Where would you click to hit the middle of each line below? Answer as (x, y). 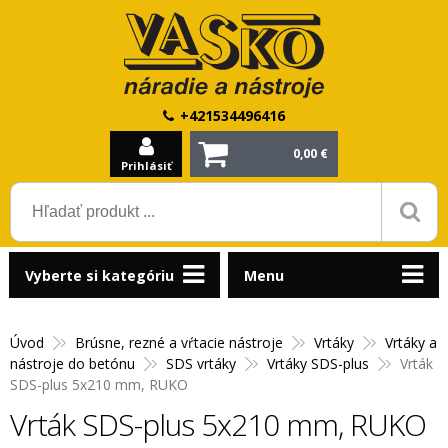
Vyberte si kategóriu (99, 275)
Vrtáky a (411, 342)
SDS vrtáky (201, 363)
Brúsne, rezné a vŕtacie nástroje (179, 342)
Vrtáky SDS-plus (318, 363)
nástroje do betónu (72, 363)
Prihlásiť (146, 165)
